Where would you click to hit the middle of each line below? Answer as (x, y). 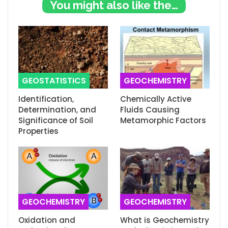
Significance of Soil (56, 121)
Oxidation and (47, 220)
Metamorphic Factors (163, 121)
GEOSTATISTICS (54, 81)
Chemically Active (156, 99)
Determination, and (57, 110)
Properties (38, 131)
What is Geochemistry (165, 220)
